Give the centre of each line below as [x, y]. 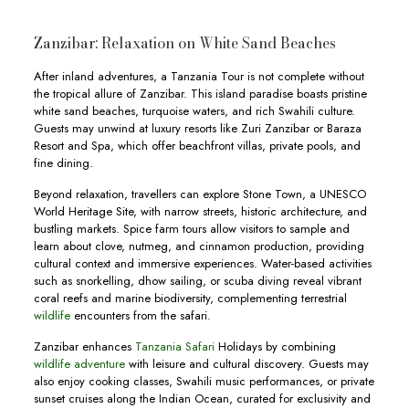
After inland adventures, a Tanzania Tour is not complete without [199, 76]
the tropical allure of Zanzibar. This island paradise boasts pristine [200, 94]
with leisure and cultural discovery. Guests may [246, 364]
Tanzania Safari [174, 346]
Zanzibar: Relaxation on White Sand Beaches [184, 43]
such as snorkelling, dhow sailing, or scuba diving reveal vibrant [197, 281]
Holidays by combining [275, 346]
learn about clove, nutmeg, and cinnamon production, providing [199, 246]
